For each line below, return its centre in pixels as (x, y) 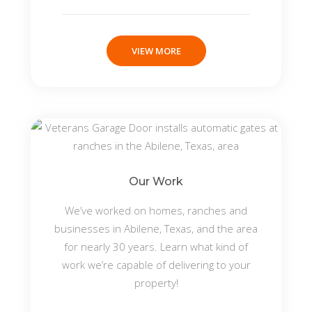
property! (156, 283)
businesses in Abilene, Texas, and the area (156, 228)
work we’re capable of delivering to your (156, 265)
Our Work (156, 181)
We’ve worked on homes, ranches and (156, 210)
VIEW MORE (156, 51)
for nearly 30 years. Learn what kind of (156, 247)
